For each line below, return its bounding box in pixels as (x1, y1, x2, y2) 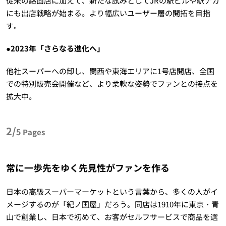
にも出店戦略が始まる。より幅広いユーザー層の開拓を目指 (6, 8, 210, 19)
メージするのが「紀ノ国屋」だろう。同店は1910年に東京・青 (6, 199, 219, 210)
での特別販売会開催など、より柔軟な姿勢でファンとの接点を (6, 78, 218, 89)
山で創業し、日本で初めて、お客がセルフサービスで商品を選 (6, 211, 218, 222)
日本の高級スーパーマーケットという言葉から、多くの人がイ (6, 186, 218, 197)
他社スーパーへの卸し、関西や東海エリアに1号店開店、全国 (6, 66, 214, 77)
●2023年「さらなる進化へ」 (6, 43, 104, 54)
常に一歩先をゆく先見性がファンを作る (6, 161, 169, 175)
